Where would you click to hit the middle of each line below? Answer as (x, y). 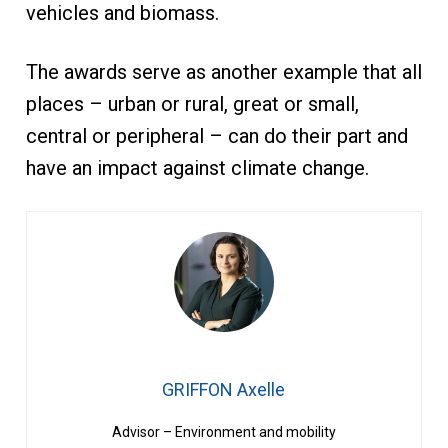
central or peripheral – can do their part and (216, 136)
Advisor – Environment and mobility (223, 432)
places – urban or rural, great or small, (192, 104)
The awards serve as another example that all (223, 72)
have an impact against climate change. (197, 168)
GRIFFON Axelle (224, 390)
